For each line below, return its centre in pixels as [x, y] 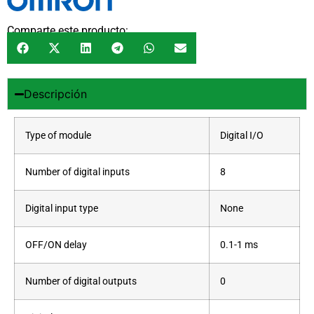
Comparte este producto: [68, 30]
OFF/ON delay [56, 245]
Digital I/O [242, 136]
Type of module [58, 136]
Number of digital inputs [77, 172]
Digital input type [62, 209]
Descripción [56, 94]
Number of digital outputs [81, 282]
